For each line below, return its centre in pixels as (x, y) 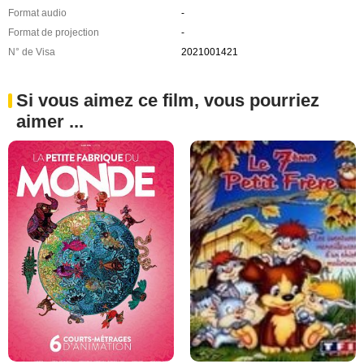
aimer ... (50, 121)
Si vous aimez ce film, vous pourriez (168, 100)
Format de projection (54, 32)
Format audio (37, 13)
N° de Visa (32, 52)
